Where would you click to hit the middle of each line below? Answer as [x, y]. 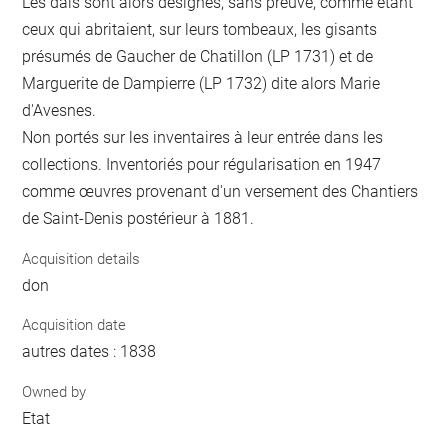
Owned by [54, 391]
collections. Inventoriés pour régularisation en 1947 [202, 165]
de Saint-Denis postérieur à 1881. [138, 219]
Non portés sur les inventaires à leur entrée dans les [203, 138]
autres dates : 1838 [89, 352]
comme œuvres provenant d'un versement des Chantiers [220, 192]
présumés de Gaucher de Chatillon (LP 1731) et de [198, 57]
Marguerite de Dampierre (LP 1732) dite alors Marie [201, 84]
